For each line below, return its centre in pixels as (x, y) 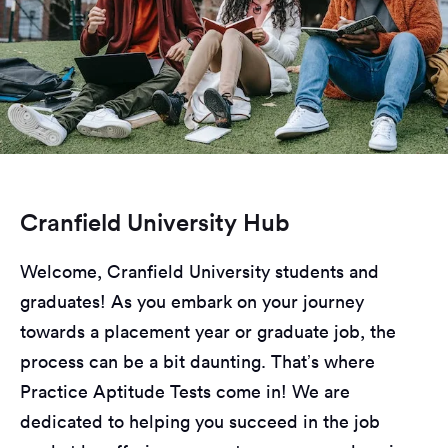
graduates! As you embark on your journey (192, 301)
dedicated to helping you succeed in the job (200, 421)
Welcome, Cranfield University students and (199, 271)
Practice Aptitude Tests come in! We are (185, 391)
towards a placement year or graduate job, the (208, 331)
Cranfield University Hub (155, 221)
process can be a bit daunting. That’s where (197, 361)
